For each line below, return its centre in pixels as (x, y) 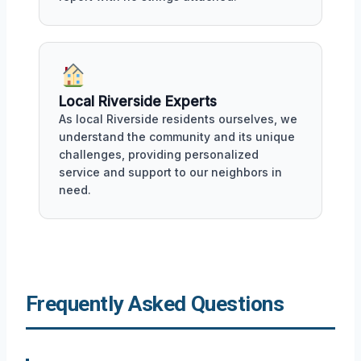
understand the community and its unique (177, 136)
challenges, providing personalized (159, 154)
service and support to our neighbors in (170, 172)
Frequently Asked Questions (155, 303)
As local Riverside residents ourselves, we (178, 118)
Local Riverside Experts (138, 101)
